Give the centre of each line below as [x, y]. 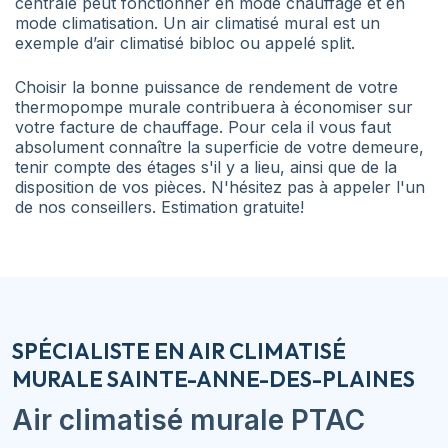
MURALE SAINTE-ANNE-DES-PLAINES [213, 379]
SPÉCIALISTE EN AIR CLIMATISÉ [179, 351]
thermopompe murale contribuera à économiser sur [214, 107]
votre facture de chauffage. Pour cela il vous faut [203, 127]
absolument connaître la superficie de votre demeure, [219, 147]
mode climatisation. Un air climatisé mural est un [197, 23]
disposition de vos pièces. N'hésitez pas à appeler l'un [220, 187]
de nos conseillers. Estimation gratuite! [159, 207]
